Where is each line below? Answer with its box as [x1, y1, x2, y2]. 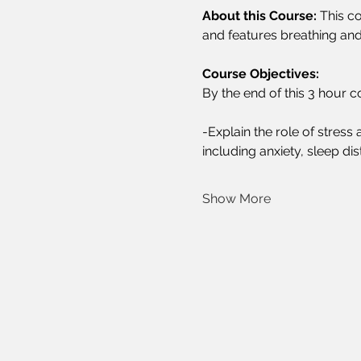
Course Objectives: [201, 66, 319, 81]
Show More [201, 191, 271, 206]
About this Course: [201, 8, 317, 23]
